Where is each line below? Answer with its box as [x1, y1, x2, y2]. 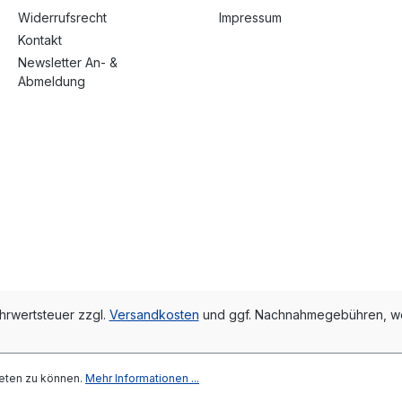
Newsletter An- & [18, 55, 118, 71]
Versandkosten [109, 307, 199, 323]
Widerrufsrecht [18, 10, 107, 26]
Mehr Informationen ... [85, 371, 199, 385]
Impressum [219, 10, 282, 26]
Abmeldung [18, 74, 85, 90]
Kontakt [18, 32, 62, 48]
